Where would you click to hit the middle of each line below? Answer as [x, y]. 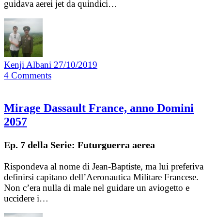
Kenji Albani [29, 65]
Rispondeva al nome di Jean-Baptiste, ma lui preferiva [104, 167]
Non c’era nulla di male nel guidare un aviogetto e [97, 188]
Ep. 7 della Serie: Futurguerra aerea [79, 145]
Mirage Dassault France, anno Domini [99, 108]
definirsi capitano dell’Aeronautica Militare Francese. [101, 177]
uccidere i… [26, 199]
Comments [31, 76]
